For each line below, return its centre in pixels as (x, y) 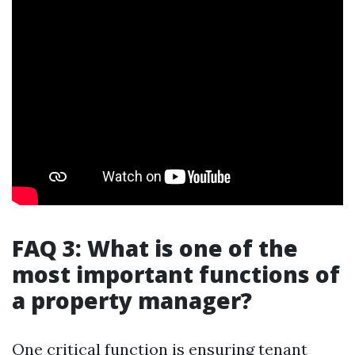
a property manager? (132, 300)
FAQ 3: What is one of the (155, 248)
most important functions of (176, 274)
